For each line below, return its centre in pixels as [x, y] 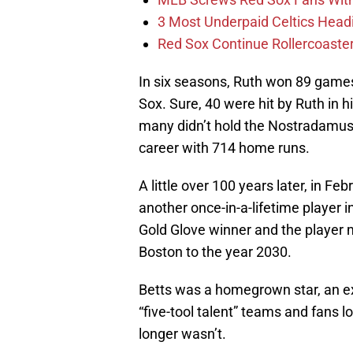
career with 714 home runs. [224, 148]
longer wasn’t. [182, 334]
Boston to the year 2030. [215, 252]
